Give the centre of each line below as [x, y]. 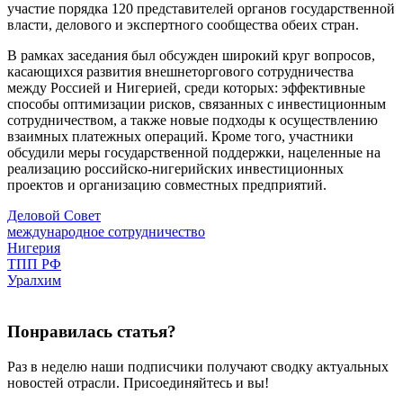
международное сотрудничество [106, 232]
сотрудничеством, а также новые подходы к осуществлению [193, 121]
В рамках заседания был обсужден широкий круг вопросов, [191, 56]
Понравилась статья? [92, 331]
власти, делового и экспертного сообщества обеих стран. [183, 25]
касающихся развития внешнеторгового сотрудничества [180, 72]
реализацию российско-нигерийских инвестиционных [175, 169]
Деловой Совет [54, 216]
